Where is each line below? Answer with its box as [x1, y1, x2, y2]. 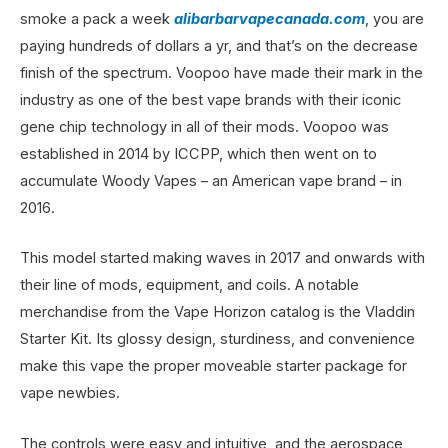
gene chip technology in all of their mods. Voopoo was [20, 117, 389, 136]
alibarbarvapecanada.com [174, 9, 365, 28]
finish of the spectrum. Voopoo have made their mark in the [20, 63, 423, 82]
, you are [365, 9, 424, 28]
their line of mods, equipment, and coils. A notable [20, 276, 359, 295]
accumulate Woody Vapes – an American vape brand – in [20, 171, 402, 190]
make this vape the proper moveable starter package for [20, 357, 407, 376]
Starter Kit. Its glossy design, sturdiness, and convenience [20, 330, 415, 349]
